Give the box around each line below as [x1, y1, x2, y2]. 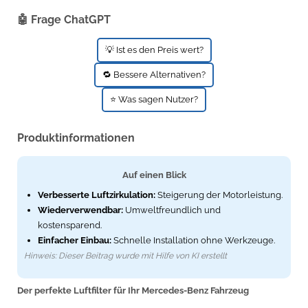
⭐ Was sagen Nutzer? [110, 94, 198, 105]
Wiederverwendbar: [38, 205, 123, 216]
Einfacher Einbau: [38, 235, 111, 246]
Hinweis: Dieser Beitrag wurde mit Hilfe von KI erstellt [24, 251, 227, 261]
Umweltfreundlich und [123, 205, 221, 216]
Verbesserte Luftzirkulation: [38, 190, 155, 201]
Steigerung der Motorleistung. [155, 190, 283, 201]
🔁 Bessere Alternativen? [102, 69, 206, 80]
